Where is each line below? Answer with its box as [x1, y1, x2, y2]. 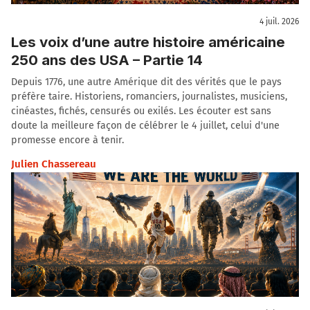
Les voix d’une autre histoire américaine [11, 33, 285, 51]
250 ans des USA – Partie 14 [11, 51, 203, 69]
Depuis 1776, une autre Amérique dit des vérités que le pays [11, 75, 282, 88]
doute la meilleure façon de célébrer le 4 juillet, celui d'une [11, 119, 280, 131]
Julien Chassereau [11, 157, 96, 170]
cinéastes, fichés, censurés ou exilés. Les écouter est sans [11, 104, 271, 117]
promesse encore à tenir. [11, 134, 124, 146]
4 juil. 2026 [259, 17, 299, 27]
